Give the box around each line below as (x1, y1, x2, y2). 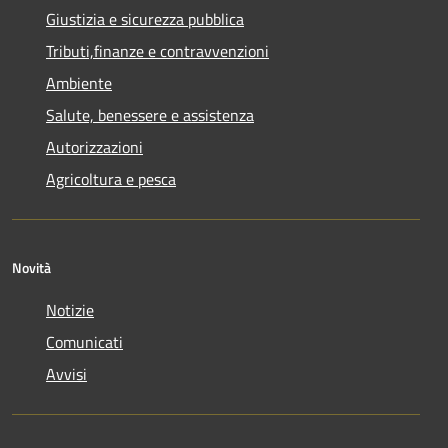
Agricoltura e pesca (46, 166, 176, 191)
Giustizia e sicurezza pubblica (46, 6, 244, 31)
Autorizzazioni (46, 134, 143, 159)
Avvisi (46, 361, 87, 386)
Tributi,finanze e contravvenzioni (46, 38, 269, 63)
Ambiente (46, 70, 112, 95)
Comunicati (46, 329, 123, 354)
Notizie (46, 297, 94, 322)
